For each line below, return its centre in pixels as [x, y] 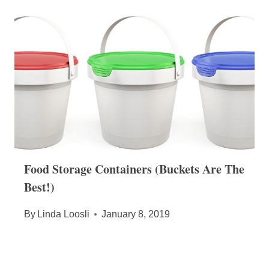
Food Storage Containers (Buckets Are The [134, 169]
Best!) [39, 187]
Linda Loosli [64, 214]
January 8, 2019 [136, 214]
